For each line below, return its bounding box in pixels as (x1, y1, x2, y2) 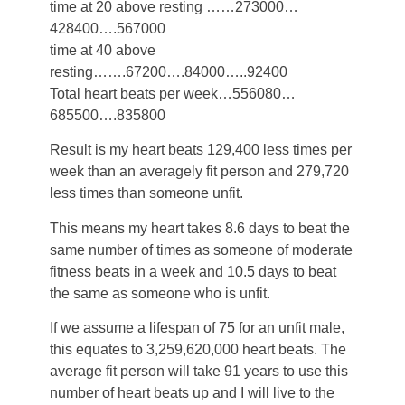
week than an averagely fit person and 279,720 (50, 164, 349, 180)
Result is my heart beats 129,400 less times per (50, 142, 352, 158)
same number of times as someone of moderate (50, 241, 353, 258)
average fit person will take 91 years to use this (50, 363, 348, 380)
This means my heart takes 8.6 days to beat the (50, 220, 350, 236)
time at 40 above (50, 42, 155, 58)
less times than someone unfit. (50, 185, 243, 202)
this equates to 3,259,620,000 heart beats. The (50, 342, 346, 358)
